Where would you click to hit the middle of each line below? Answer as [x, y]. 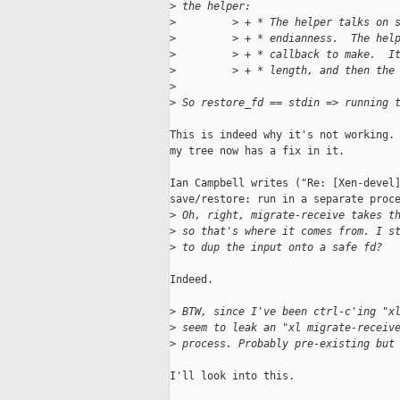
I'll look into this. [232, 376]
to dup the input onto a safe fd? [279, 248]
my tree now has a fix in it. [257, 151]
